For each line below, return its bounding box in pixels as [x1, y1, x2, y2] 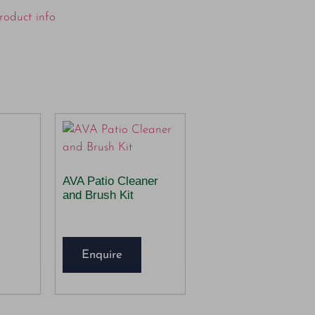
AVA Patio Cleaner [63, 174, 158, 188]
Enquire [82, 249, 122, 262]
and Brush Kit [63, 188, 134, 202]
